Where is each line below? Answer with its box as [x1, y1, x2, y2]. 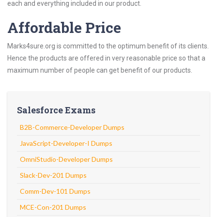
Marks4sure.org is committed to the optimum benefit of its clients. [7, 42, 209, 50]
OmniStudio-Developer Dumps [20, 155, 113, 163]
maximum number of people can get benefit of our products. [7, 66, 192, 74]
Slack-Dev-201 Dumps [20, 171, 87, 179]
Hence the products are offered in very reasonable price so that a [7, 54, 205, 62]
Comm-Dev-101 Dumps [20, 187, 91, 195]
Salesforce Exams [17, 104, 95, 116]
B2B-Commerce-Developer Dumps [20, 123, 124, 131]
